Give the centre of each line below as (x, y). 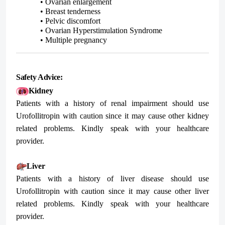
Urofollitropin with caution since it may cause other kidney (113, 116)
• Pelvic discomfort (70, 21)
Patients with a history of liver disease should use (113, 178)
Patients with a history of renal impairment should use (113, 103)
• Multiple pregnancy (74, 40)
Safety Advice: (39, 77)
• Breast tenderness (70, 11)
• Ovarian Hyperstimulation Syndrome (101, 30)
